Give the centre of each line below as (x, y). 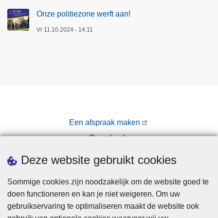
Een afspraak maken (105, 122)
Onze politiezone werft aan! (83, 14)
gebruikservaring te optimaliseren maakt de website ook (103, 206)
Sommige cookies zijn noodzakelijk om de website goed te (108, 182)
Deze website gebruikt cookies (99, 160)
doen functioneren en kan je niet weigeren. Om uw (94, 194)
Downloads (109, 138)
